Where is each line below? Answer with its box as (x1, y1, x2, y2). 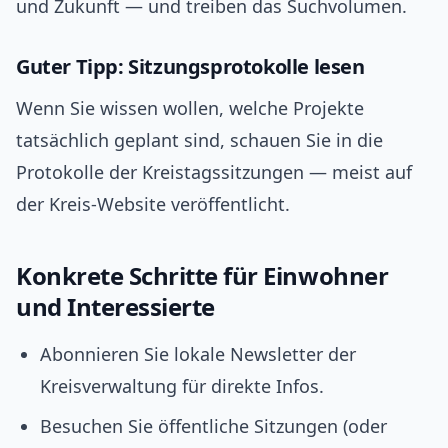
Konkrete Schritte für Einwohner (16, 259, 389, 293)
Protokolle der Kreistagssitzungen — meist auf (16, 160, 412, 185)
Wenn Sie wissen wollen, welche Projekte (16, 96, 364, 121)
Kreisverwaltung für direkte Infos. (40, 374, 324, 399)
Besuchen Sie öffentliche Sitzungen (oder (40, 414, 387, 439)
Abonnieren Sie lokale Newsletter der (40, 342, 356, 367)
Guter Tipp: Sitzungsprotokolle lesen (16, 53, 365, 81)
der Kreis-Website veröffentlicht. (16, 192, 290, 217)
